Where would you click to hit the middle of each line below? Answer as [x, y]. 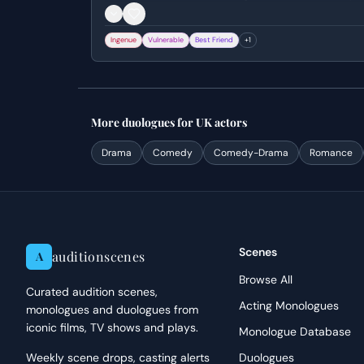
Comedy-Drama [251, 153]
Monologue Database [295, 331]
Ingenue [123, 40]
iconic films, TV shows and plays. [112, 327]
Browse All [266, 279]
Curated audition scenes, [92, 292]
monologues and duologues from [112, 310]
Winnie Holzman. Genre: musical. [190, 11]
